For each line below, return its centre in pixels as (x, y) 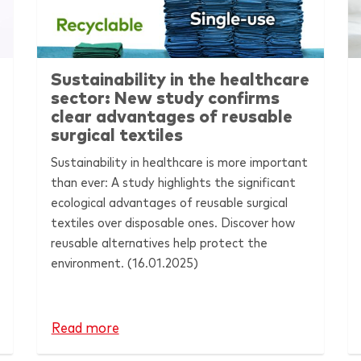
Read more (85, 328)
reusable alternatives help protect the (160, 243)
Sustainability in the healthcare (180, 80)
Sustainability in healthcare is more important (180, 162)
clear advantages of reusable (172, 117)
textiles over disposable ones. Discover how (173, 223)
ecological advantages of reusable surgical (170, 203)
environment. (89, 263)
